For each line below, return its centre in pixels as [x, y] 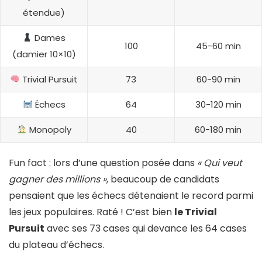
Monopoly [49, 129]
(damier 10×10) [44, 54]
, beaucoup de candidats [163, 179]
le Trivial [196, 212]
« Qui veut [220, 163]
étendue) [44, 12]
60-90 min [218, 79]
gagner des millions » [58, 179]
